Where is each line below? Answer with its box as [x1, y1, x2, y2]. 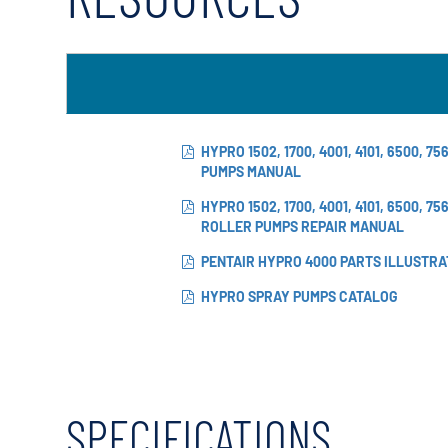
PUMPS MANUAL [201, 162, 301, 180]
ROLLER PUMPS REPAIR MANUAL [201, 217, 404, 235]
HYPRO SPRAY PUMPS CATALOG [201, 287, 398, 305]
